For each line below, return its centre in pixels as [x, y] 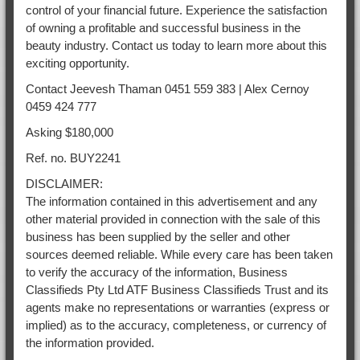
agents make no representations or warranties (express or [177, 307]
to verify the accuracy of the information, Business [156, 272]
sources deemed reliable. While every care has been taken [179, 254]
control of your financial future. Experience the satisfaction [176, 10]
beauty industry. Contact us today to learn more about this [176, 45]
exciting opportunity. [77, 63]
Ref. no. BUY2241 [73, 157]
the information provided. [90, 342]
